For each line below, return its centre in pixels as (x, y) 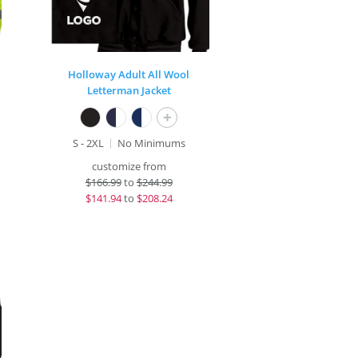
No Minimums (151, 143)
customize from (129, 166)
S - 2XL (88, 143)
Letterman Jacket (129, 90)
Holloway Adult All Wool (129, 74)
